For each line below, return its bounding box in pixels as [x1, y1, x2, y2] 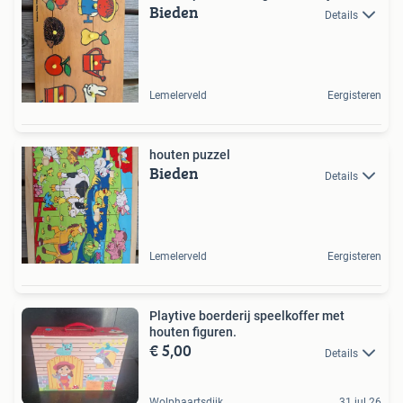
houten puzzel [149, 148, 230, 163]
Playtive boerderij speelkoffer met [149, 309, 345, 324]
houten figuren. [149, 325, 237, 340]
